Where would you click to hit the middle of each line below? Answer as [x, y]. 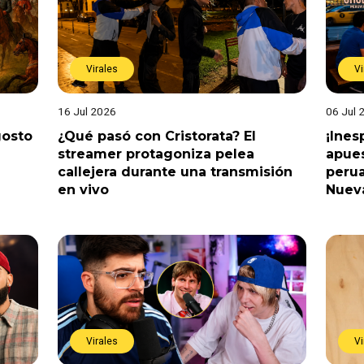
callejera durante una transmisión [175, 171]
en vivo [83, 189]
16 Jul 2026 [87, 111]
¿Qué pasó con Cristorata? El [156, 136]
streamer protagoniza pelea [156, 154]
